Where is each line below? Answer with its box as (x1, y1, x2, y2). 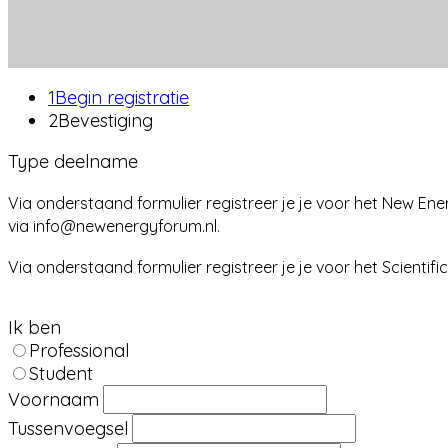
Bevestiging (58, 109, 153, 132)
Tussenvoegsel (8, 417, 128, 440)
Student (29, 362, 93, 385)
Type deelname (8, 150, 138, 173)
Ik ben (8, 316, 61, 339)
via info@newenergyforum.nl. (8, 216, 220, 236)
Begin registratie (55, 86, 189, 109)
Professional (29, 339, 129, 362)
